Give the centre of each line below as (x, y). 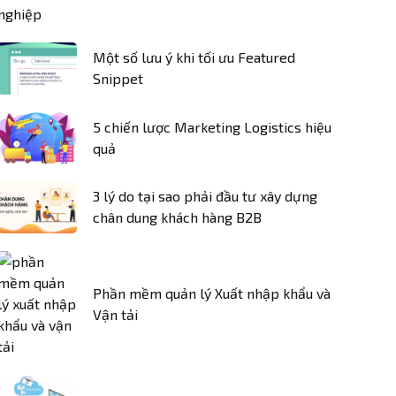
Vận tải (115, 314)
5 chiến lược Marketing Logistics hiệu (212, 126)
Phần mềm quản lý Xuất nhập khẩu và (212, 293)
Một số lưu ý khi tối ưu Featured (194, 57)
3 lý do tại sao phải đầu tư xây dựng (205, 196)
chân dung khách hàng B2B (177, 217)
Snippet (118, 79)
